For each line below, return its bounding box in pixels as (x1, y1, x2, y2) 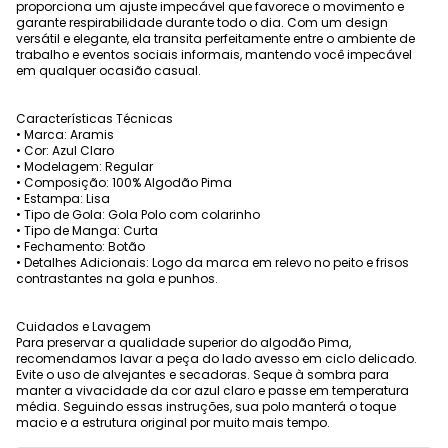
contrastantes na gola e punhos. (16, 270, 218, 288)
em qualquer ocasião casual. (16, 62, 201, 80)
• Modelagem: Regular (16, 158, 153, 176)
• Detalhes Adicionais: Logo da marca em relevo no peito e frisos (16, 254, 409, 272)
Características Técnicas (16, 110, 173, 128)
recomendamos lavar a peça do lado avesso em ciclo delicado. (16, 350, 417, 368)
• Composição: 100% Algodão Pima (16, 174, 232, 192)
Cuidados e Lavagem (16, 318, 151, 336)
